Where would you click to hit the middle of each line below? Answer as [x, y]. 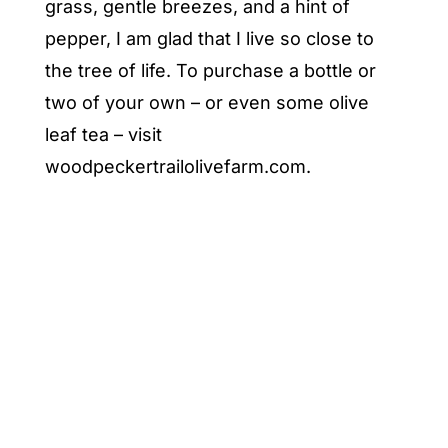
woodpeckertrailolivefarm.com [175, 166]
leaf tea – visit [103, 134]
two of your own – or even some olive [206, 102]
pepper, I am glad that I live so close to [209, 38]
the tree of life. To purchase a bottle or [210, 70]
